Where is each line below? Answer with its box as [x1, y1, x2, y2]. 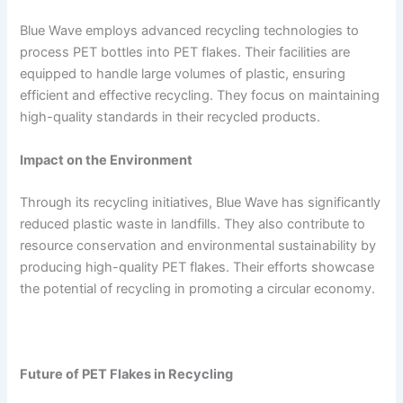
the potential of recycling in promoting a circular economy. [20, 280, 376, 297]
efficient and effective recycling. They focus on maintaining [20, 87, 381, 104]
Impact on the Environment [20, 151, 193, 168]
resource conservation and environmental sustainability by [20, 237, 377, 254]
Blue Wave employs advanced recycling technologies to [20, 22, 360, 40]
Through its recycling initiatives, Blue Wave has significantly [20, 193, 381, 210]
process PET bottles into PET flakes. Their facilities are [20, 44, 351, 61]
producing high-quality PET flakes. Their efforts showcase [20, 258, 375, 275]
